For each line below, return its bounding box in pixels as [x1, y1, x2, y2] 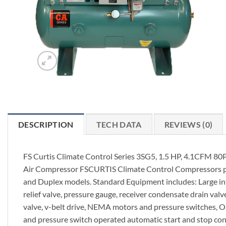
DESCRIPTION [18, 120, 74, 130]
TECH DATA [96, 120, 142, 130]
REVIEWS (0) [164, 120, 213, 130]
